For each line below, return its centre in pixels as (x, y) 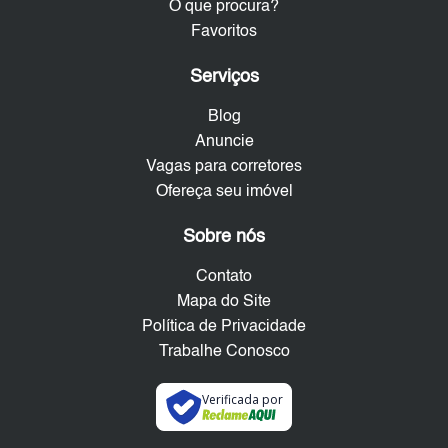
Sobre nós (224, 237)
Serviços (224, 77)
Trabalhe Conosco (224, 352)
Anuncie (224, 142)
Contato (224, 277)
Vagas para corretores (224, 167)
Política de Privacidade (224, 327)
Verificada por (242, 400)
